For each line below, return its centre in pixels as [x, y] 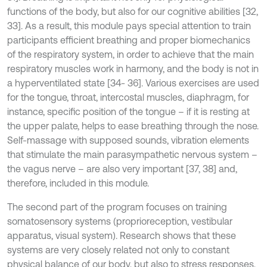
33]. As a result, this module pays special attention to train [129, 26]
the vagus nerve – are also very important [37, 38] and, [122, 169]
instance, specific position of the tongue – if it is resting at [128, 111]
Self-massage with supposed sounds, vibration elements [128, 140]
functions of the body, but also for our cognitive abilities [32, [133, 11]
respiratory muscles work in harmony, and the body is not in [133, 69]
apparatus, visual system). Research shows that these [122, 235]
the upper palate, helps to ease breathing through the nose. [133, 126]
